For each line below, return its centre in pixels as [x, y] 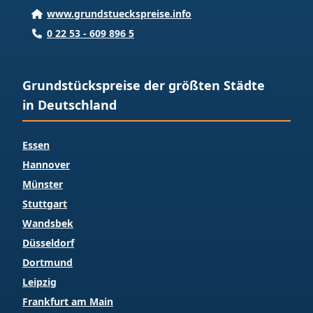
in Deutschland [70, 105]
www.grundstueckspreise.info [119, 14]
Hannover [46, 165]
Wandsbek [48, 224]
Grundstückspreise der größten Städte [144, 86]
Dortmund [48, 263]
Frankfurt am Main [68, 302]
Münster [43, 184]
